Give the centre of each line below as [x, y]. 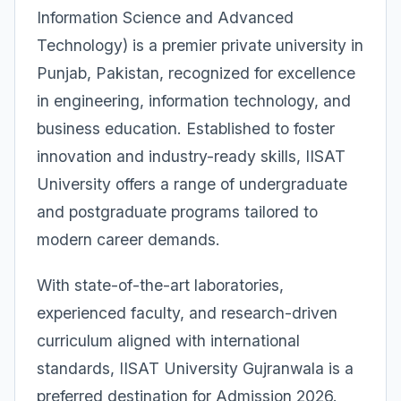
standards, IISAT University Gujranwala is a [195, 368]
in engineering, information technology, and [194, 101]
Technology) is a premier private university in [200, 45]
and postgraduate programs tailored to [177, 212]
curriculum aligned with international [168, 341]
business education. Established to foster [186, 128]
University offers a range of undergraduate [192, 184]
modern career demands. [128, 239]
